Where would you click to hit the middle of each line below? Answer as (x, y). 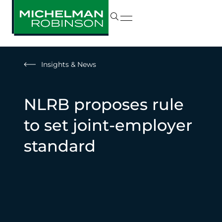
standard (60, 146)
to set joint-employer (108, 125)
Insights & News (69, 64)
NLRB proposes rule (104, 104)
